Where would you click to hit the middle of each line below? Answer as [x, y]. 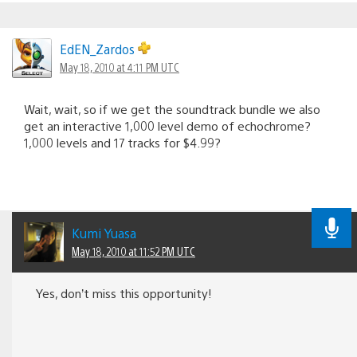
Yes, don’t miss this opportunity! [124, 292]
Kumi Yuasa [104, 233]
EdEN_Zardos [99, 49]
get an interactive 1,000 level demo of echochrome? [167, 125]
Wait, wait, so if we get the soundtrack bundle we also [172, 108]
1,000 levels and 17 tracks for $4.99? [122, 142]
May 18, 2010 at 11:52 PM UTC [133, 251]
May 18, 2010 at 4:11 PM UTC [120, 67]
